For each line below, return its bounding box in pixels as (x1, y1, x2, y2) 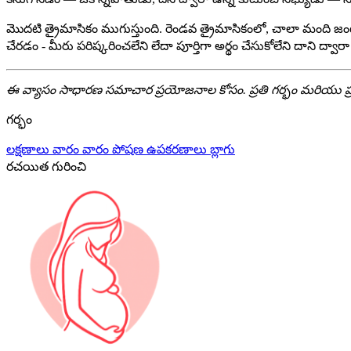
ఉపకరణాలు (147, 143, 210, 157)
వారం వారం (52, 143, 112, 157)
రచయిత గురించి (6, 160, 86, 174)
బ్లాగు (210, 143, 235, 157)
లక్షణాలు (6, 143, 52, 157)
